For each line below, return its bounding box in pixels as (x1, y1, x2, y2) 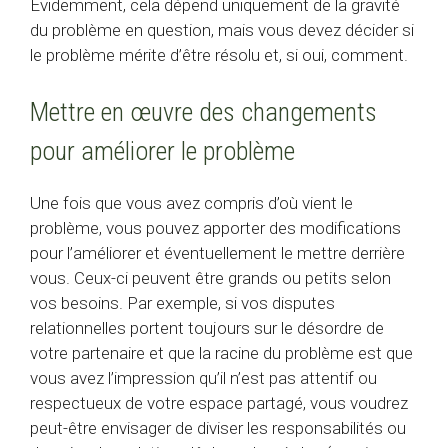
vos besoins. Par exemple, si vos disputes (30, 293, 335, 314)
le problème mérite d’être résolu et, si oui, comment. (30, 44, 408, 65)
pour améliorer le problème (30, 136, 295, 167)
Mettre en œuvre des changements (30, 97, 377, 128)
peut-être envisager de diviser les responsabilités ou (30, 418, 406, 439)
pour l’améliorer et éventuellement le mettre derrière (30, 243, 405, 264)
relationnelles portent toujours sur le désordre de (30, 318, 384, 339)
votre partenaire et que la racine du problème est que (30, 343, 413, 364)
